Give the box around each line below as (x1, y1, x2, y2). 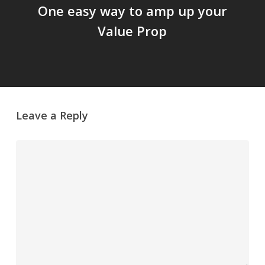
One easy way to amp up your (37, 2, 227, 20)
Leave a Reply (15, 108, 88, 123)
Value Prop (98, 22, 167, 40)
